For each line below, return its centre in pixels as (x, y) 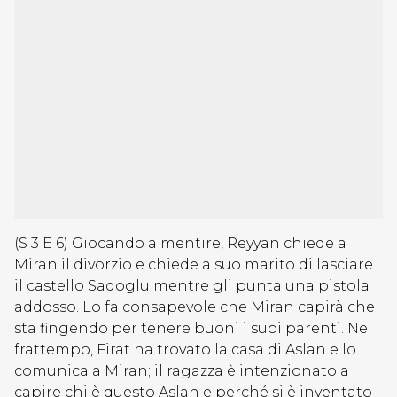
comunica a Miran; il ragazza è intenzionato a (182, 371)
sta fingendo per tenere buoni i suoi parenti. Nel (193, 328)
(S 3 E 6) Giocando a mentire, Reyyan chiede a (180, 243)
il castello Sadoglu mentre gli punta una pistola (192, 286)
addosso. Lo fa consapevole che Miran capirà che (195, 307)
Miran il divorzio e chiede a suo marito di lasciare (194, 265)
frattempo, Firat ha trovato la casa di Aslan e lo (185, 350)
